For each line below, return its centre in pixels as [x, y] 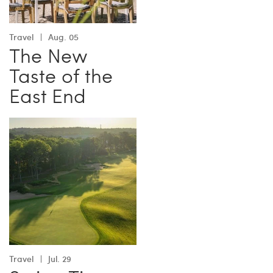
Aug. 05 [63, 37]
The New [48, 55]
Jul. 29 [60, 259]
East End [48, 95]
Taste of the [61, 75]
